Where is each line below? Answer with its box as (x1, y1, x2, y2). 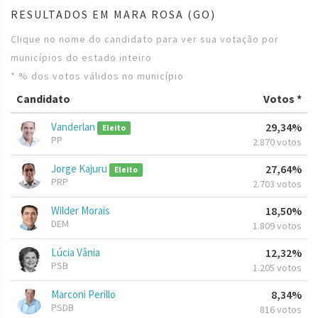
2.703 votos (253, 177, 302, 191)
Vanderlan (51, 120, 97, 134)
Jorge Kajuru (51, 162, 109, 176)
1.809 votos (253, 219, 302, 233)
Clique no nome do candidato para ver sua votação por (11, 33, 279, 46)
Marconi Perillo (51, 287, 116, 302)
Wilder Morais (51, 204, 110, 218)
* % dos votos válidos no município (11, 70, 184, 83)
